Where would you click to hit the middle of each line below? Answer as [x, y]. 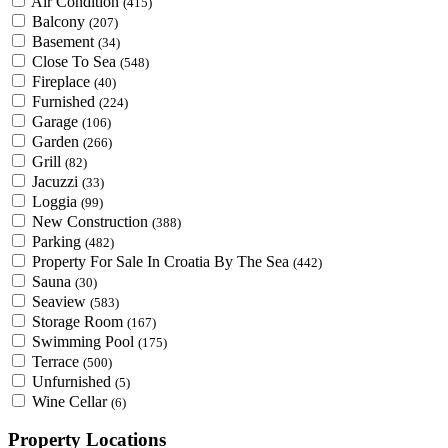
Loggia [56, 201]
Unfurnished [73, 381]
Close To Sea [76, 61]
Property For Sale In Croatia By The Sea [162, 261]
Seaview [61, 301]
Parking [58, 241]
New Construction [92, 221]
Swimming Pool [85, 341]
